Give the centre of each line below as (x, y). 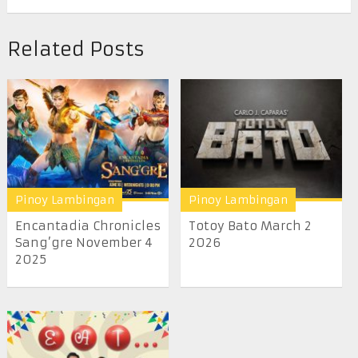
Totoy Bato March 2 (251, 226)
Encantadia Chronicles (88, 226)
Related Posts (76, 49)
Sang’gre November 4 (84, 243)
